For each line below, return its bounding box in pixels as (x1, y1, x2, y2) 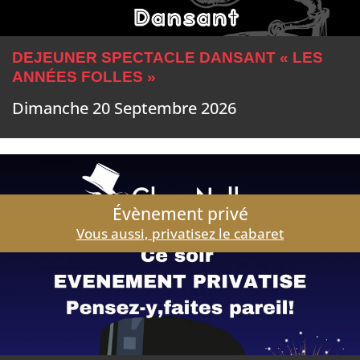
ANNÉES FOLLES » (12, 68, 156, 86)
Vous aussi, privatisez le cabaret (76, 224, 284, 243)
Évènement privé (112, 202, 248, 226)
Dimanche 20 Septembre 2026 (12, 97, 236, 120)
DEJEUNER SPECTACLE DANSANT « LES (12, 49, 323, 67)
